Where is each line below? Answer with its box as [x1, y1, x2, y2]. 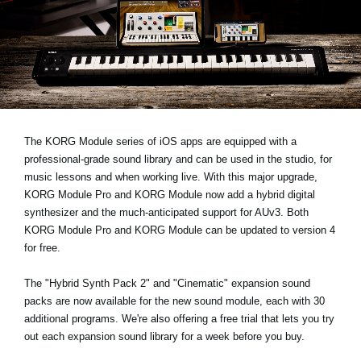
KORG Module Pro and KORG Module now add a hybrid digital [24, 189, 315, 201]
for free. [24, 242, 60, 255]
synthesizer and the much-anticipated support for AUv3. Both [24, 206, 309, 219]
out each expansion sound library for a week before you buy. [24, 330, 305, 343]
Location [56, 35, 100, 48]
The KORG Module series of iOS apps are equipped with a [24, 135, 297, 148]
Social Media [56, 67, 122, 80]
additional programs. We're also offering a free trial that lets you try [24, 313, 334, 326]
